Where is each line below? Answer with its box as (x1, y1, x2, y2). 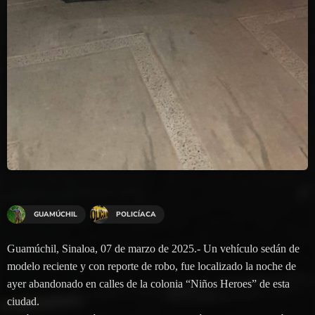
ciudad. (7, 295, 39, 307)
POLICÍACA (116, 209, 157, 219)
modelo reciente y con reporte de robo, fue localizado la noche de (7, 259, 296, 272)
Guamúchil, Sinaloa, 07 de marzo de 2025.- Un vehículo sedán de (7, 242, 300, 255)
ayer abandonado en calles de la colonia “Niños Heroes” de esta (7, 277, 290, 290)
